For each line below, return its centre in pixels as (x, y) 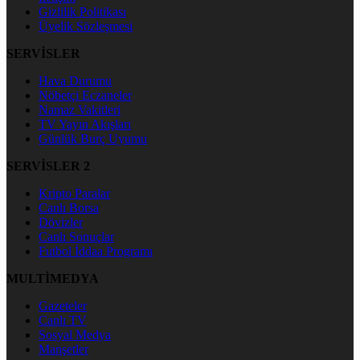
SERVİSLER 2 (48, 166)
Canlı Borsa (69, 207)
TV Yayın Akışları (85, 124)
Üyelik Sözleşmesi (86, 26)
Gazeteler (63, 305)
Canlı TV (63, 320)
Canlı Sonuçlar (76, 236)
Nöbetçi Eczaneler (85, 95)
